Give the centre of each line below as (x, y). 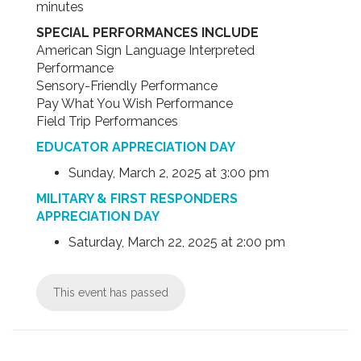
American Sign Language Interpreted (145, 50)
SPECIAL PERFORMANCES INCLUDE (147, 32)
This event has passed (111, 292)
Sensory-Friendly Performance (127, 85)
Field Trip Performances (107, 121)
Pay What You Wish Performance (135, 103)
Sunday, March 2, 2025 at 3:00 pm (169, 172)
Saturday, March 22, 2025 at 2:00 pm (177, 242)
